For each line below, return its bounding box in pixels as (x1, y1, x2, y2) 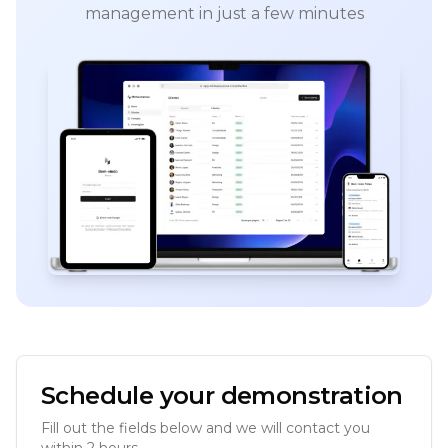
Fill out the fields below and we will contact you (41, 418, 370, 437)
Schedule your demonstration (41, 380, 403, 410)
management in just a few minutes (84, 4, 364, 24)
